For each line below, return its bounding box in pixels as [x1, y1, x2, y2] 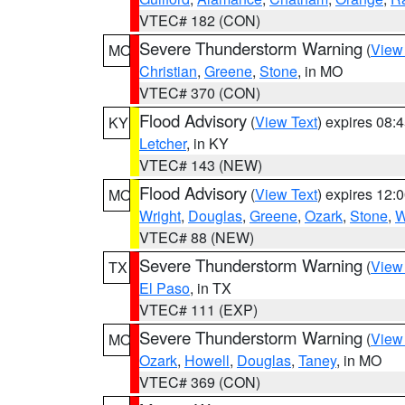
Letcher [139, 133, 186, 154]
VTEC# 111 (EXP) [139, 299, 258, 320]
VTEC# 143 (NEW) [139, 155, 262, 175]
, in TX [190, 278, 231, 298]
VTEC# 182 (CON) [139, 10, 260, 31]
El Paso [139, 278, 190, 298]
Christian [139, 61, 197, 81]
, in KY [186, 133, 229, 154]
